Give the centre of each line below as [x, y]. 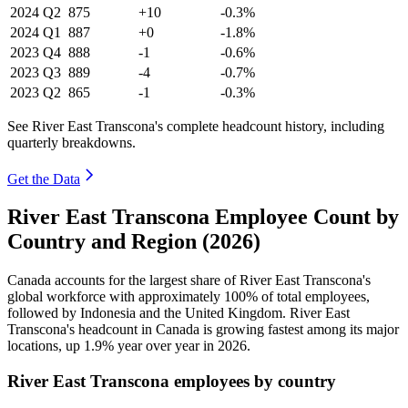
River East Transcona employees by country [172, 382]
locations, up [46, 346]
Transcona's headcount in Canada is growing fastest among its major [203, 330]
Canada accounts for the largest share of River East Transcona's [189, 280]
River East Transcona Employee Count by [203, 217]
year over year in [166, 346]
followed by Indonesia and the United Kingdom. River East [178, 313]
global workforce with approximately [116, 297]
